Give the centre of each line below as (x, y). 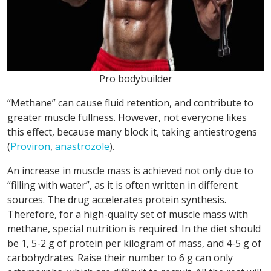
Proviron (30, 146)
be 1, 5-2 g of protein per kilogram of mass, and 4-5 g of (134, 243)
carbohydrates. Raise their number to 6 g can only (120, 257)
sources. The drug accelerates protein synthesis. (117, 199)
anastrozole (82, 146)
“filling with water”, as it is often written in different (122, 185)
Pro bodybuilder (135, 78)
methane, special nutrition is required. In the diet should (134, 228)
